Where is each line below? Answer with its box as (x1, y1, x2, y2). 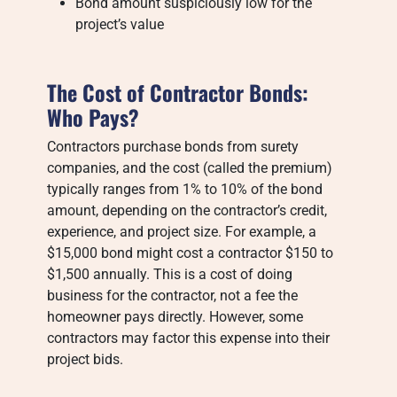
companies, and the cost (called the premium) (47, 160, 333, 176)
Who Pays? (47, 101, 140, 133)
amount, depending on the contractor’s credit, (47, 202, 328, 219)
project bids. (47, 351, 124, 368)
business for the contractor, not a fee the (47, 287, 299, 304)
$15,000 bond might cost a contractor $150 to (47, 245, 334, 261)
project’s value (75, 16, 165, 33)
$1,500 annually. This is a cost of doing (47, 266, 293, 283)
